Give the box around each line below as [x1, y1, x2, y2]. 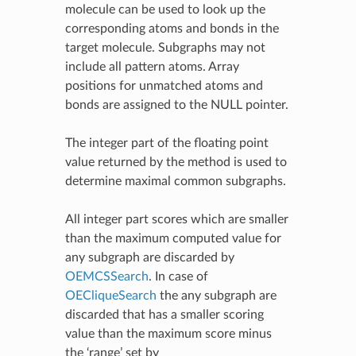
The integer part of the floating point [64, 136, 269, 149]
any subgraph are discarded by [64, 250, 234, 264]
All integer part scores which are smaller [64, 212, 288, 226]
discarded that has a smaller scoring [64, 308, 264, 321]
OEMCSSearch [64, 269, 149, 283]
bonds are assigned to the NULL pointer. [64, 98, 288, 111]
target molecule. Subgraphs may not [64, 41, 265, 54]
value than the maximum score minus [64, 327, 272, 340]
